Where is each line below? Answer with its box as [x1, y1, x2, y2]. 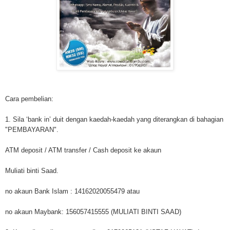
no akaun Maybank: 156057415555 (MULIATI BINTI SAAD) [5, 207, 181, 216]
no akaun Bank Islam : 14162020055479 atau [5, 187, 140, 195]
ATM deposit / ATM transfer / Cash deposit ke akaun [5, 146, 161, 154]
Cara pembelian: [5, 94, 53, 103]
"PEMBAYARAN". [5, 125, 59, 133]
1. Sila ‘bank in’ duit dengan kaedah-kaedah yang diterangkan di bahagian [5, 115, 223, 123]
